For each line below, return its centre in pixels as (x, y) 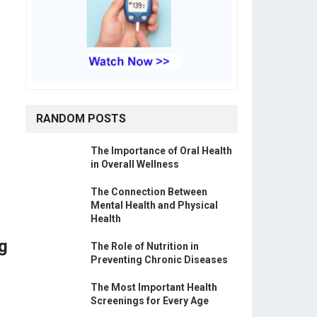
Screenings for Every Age (150, 301)
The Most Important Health (154, 288)
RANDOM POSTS (81, 119)
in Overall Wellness (135, 165)
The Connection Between (149, 192)
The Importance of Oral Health (161, 151)
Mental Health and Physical (154, 206)
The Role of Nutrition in (145, 247)
